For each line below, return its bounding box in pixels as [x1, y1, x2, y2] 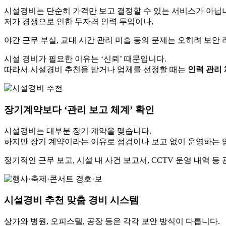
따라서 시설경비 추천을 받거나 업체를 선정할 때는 [4, 65, 188, 74]
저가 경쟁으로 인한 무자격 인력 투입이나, [4, 17, 153, 26]
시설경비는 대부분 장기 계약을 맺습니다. [4, 126, 151, 135]
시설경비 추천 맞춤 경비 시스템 [4, 195, 139, 206]
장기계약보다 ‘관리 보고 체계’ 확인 [4, 104, 154, 115]
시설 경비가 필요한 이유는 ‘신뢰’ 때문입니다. [4, 54, 166, 64]
